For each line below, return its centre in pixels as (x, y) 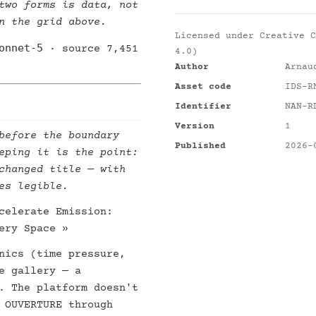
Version (195, 126)
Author (192, 67)
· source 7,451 (91, 49)
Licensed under (217, 36)
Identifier (203, 107)
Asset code (203, 87)
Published (200, 146)
